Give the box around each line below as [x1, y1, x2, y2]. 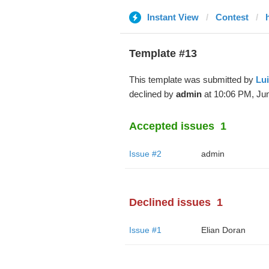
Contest [215, 12, 249, 22]
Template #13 [128, 47, 197, 59]
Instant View [147, 12, 199, 22]
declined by [128, 89, 176, 99]
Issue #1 [128, 225, 162, 235]
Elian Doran [201, 225, 246, 235]
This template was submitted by [128, 74, 256, 85]
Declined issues [128, 196, 211, 208]
